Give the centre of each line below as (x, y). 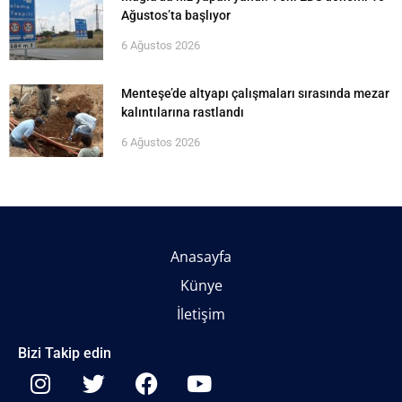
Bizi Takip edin (65, 354)
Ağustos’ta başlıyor (176, 16)
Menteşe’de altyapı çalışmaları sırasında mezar (255, 94)
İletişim (201, 315)
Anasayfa (201, 257)
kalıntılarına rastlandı (183, 113)
